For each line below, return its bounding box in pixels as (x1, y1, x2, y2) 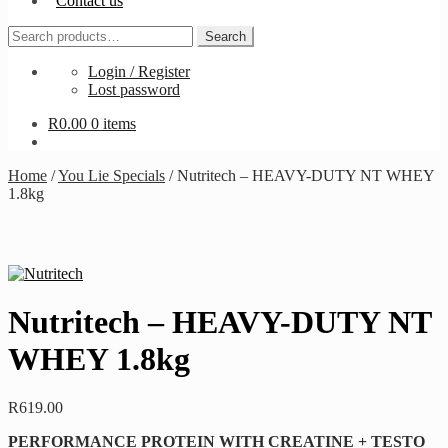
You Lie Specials (58, 167, 165, 185)
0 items (91, 115, 136, 133)
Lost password (88, 81, 180, 99)
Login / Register (88, 63, 190, 81)
